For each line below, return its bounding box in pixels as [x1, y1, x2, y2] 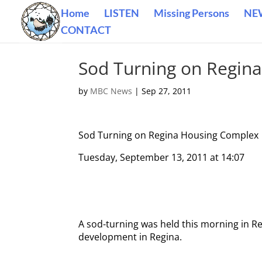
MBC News [90, 85, 133, 96]
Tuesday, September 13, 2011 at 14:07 [78, 151, 245, 164]
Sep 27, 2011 [142, 85, 192, 96]
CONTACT [61, 23, 111, 36]
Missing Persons [154, 6, 229, 19]
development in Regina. [78, 230, 182, 243]
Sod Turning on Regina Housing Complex [78, 129, 259, 142]
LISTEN [104, 6, 139, 19]
